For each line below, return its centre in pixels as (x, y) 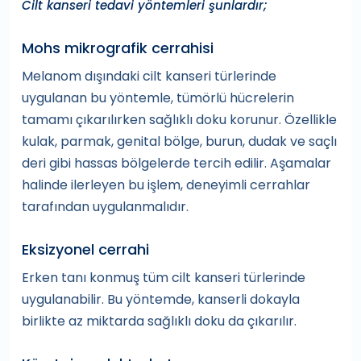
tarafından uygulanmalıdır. (105, 207)
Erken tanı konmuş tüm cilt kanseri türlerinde (164, 278)
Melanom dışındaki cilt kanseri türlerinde (149, 77)
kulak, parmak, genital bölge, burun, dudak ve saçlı (179, 142)
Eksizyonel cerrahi (85, 250)
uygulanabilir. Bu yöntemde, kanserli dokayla (161, 300)
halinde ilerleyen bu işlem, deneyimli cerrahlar (166, 185)
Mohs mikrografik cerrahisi (118, 48)
